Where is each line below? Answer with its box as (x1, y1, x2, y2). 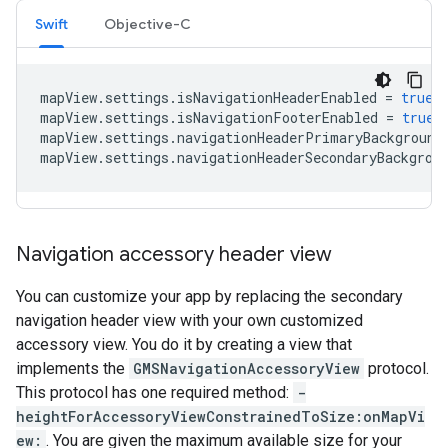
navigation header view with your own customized (16, 311, 363, 331)
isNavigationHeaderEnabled (177, 88, 377, 108)
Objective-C (104, 15, 191, 34)
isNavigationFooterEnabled (177, 108, 378, 128)
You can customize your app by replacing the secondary (16, 287, 403, 307)
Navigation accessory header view (16, 242, 332, 268)
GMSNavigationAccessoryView (133, 359, 360, 379)
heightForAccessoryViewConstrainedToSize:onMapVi (16, 407, 425, 427)
